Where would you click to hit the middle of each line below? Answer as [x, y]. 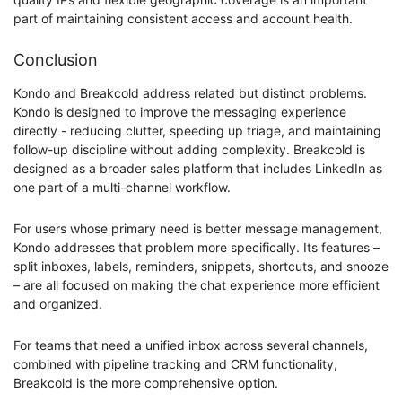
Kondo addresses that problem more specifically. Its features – [197, 248]
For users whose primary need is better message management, [198, 229]
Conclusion [56, 60]
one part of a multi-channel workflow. [122, 188]
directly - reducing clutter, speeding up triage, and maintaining [197, 131]
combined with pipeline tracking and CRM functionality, [175, 364]
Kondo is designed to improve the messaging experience [180, 112]
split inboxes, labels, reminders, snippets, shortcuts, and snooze [201, 267]
